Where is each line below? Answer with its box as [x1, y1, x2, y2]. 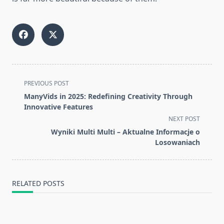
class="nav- [11, 88, 54, 100]
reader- [11, 124, 39, 136]
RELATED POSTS [12, 178, 64, 188]
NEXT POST [168, 114, 200, 123]
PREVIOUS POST [24, 79, 69, 88]
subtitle [11, 100, 40, 112]
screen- [11, 112, 39, 124]
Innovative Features [24, 102, 93, 112]
